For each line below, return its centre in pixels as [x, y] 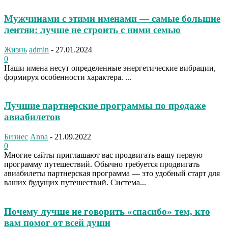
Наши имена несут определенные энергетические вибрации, [110, 68]
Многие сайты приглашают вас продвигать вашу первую [103, 155]
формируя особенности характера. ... [68, 77]
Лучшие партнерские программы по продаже [105, 106]
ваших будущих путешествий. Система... [75, 183]
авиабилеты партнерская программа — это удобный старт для [112, 174]
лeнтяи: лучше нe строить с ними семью [92, 30]
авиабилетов [32, 117]
